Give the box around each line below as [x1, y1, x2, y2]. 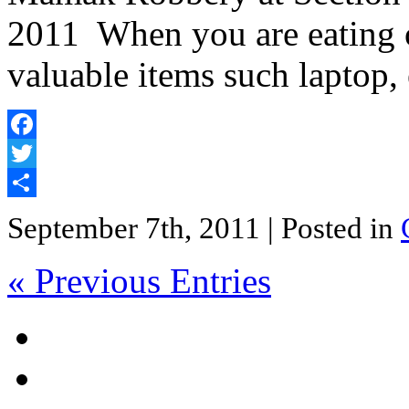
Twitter [7, 174, 48, 191]
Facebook [7, 145, 64, 162]
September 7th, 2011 [7, 212, 267, 246]
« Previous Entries [7, 261, 271, 301]
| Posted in [267, 212, 401, 246]
